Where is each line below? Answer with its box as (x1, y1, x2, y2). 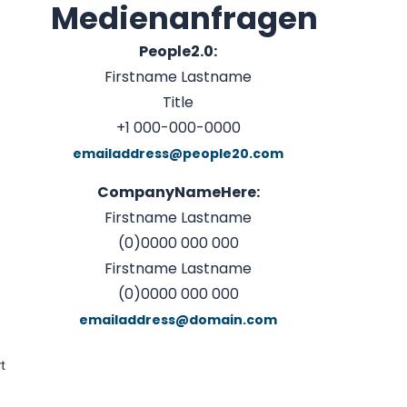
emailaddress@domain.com (79, 310, 277, 329)
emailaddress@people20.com (73, 144, 283, 164)
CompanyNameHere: (96, 181, 260, 203)
